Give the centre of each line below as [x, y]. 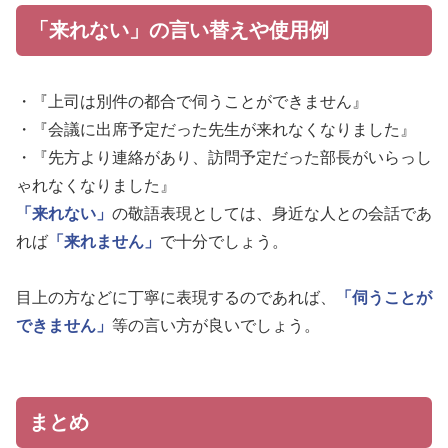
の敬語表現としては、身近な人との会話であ [272, 214]
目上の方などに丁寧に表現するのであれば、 [176, 298]
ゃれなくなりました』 [96, 186]
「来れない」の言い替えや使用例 [179, 29]
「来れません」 [104, 242]
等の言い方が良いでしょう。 [216, 326]
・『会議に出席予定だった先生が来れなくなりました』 [216, 130]
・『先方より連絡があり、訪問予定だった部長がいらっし [224, 158]
